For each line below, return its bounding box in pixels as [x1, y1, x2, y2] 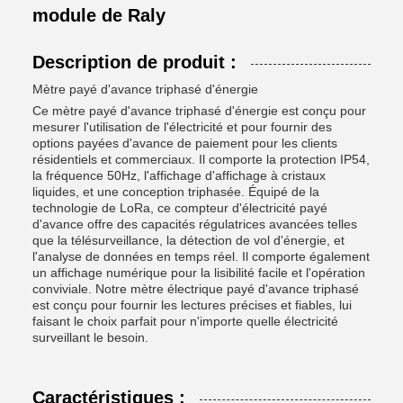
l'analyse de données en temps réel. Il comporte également [32, 249, 370, 264]
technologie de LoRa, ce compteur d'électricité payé [32, 201, 327, 215]
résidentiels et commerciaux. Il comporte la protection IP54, [32, 152, 370, 166]
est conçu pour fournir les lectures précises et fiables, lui [32, 298, 352, 312]
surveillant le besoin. [32, 330, 148, 345]
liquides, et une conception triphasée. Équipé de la [32, 184, 319, 199]
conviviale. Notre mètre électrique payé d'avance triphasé [32, 282, 359, 296]
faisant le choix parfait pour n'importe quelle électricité [32, 314, 338, 328]
